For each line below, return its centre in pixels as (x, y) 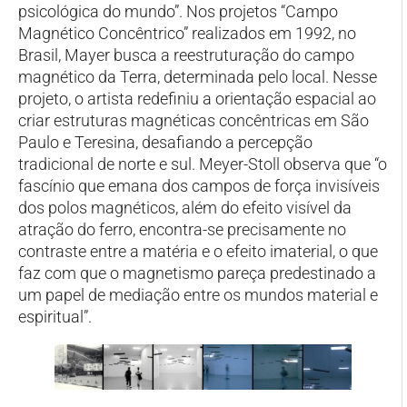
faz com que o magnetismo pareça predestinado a (197, 273)
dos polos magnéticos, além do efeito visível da (185, 208)
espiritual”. (55, 317)
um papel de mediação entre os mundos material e (198, 295)
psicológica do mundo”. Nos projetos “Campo (178, 12)
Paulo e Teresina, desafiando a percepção (165, 143)
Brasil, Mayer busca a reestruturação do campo (186, 55)
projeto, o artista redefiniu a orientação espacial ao (197, 99)
